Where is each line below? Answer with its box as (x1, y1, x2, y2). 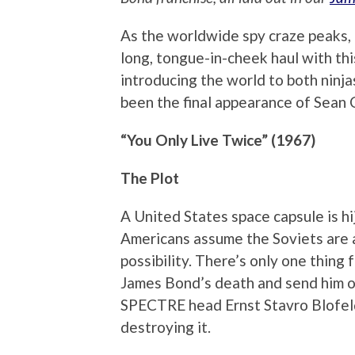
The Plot (120, 169, 179, 188)
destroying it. (120, 318, 211, 337)
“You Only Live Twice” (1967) (120, 131, 315, 150)
